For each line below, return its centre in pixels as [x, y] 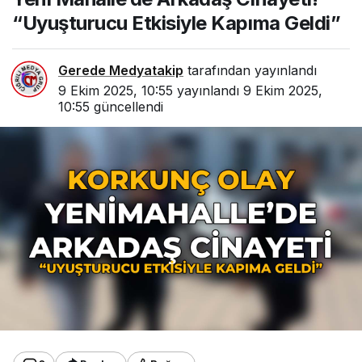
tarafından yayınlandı [250, 70]
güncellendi [126, 107]
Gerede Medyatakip [121, 70]
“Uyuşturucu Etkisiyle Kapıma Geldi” [177, 23]
